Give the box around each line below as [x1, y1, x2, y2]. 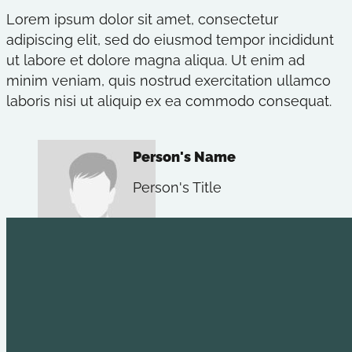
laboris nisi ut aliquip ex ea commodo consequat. [6, 93, 332, 110]
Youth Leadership [53, 328, 143, 341]
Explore [53, 281, 120, 306]
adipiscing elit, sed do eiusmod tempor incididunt [6, 31, 334, 49]
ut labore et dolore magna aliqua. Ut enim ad [6, 52, 305, 69]
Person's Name [132, 148, 236, 165]
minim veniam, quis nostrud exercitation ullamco [6, 72, 331, 90]
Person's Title [132, 178, 222, 196]
